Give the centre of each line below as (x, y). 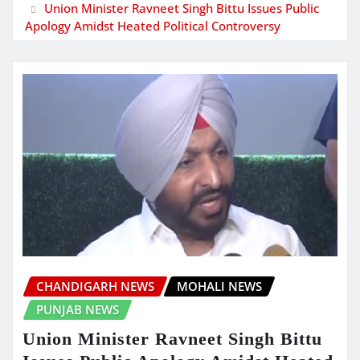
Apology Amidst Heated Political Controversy (153, 25)
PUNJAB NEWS (78, 310)
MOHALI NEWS (219, 286)
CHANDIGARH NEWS (95, 286)
